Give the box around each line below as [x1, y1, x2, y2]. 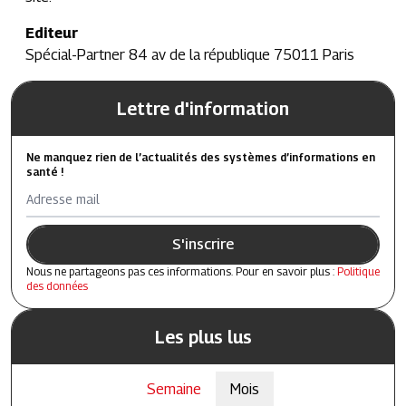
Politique [337, 265, 380, 278]
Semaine [147, 381, 201, 398]
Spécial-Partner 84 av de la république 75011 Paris [25, 46, 354, 63]
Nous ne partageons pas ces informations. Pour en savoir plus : [26, 265, 337, 278]
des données [26, 279, 88, 293]
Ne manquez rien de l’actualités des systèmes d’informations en [26, 150, 375, 164]
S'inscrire [172, 236, 234, 253]
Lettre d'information [117, 98, 289, 120]
